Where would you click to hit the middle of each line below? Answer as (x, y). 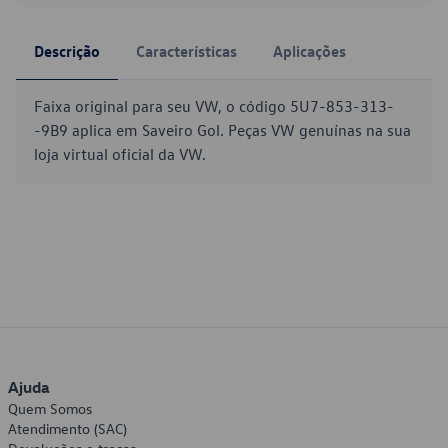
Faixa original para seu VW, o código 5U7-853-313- (214, 106)
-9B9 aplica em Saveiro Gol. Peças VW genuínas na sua (222, 130)
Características (186, 51)
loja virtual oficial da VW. (120, 154)
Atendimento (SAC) (67, 428)
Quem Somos (50, 408)
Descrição (67, 51)
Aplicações (309, 51)
